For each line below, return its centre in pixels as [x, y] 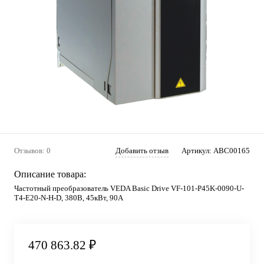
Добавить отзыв [142, 151]
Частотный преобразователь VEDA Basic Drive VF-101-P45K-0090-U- [129, 188]
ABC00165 [232, 151]
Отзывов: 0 [32, 151]
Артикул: [197, 151]
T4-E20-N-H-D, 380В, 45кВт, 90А [69, 198]
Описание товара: [50, 174]
